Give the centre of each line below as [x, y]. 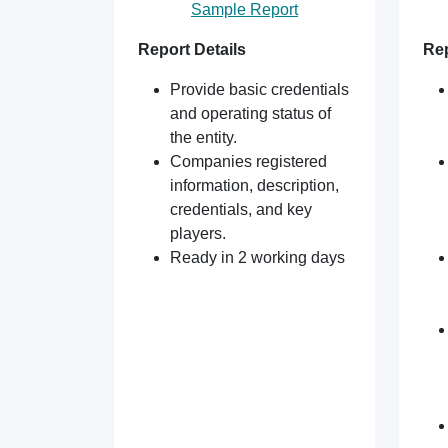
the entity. [203, 137]
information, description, [254, 185]
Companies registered [248, 161]
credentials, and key [241, 209]
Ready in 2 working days [257, 257]
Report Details [192, 49]
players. [198, 233]
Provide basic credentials [259, 89]
